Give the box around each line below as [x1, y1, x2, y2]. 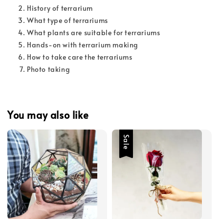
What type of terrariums [27, 15, 110, 25]
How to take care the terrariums [27, 52, 134, 62]
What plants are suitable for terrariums [27, 27, 162, 37]
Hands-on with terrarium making [27, 40, 140, 49]
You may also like [7, 108, 89, 122]
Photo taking [27, 64, 70, 74]
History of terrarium [27, 3, 95, 13]
